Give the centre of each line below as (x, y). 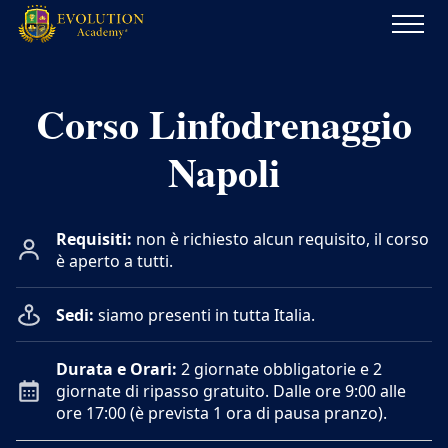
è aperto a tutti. (114, 261)
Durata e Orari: (116, 369)
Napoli (224, 171)
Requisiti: (94, 239)
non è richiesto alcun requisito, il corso (280, 239)
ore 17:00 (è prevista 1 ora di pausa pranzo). (221, 413)
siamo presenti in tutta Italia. (204, 315)
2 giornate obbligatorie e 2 (279, 369)
